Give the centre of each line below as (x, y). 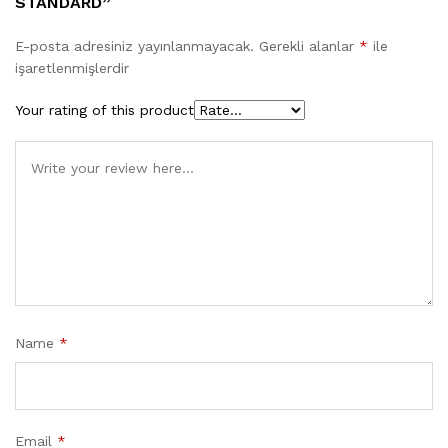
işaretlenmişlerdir (72, 67)
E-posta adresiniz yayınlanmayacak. (134, 45)
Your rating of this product (104, 109)
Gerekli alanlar (309, 45)
